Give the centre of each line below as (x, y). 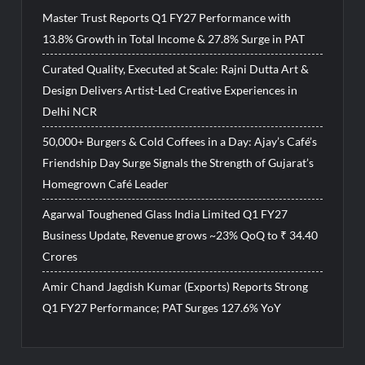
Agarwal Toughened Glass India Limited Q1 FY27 (165, 213)
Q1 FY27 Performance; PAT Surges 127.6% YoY (162, 307)
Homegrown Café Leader (106, 183)
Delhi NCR (70, 111)
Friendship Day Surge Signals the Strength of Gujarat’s (178, 162)
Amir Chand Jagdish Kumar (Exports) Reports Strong (176, 286)
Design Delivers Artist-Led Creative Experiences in (170, 90)
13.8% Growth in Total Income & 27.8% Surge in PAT (174, 38)
